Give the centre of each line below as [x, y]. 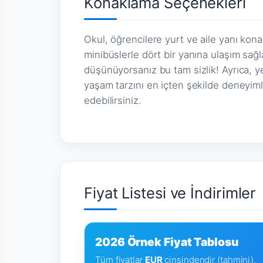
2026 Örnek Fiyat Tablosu [167, 242]
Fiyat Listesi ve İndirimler [170, 193]
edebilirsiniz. [113, 101]
